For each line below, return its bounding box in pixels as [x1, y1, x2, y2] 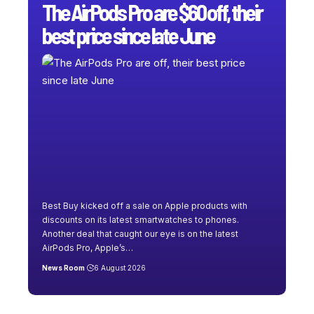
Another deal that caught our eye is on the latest [42, 228, 238, 239]
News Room [42, 263, 85, 272]
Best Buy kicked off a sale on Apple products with [42, 200, 247, 211]
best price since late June [42, 21, 214, 48]
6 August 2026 [93, 263, 146, 272]
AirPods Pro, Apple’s [42, 242, 125, 253]
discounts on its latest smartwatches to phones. [42, 214, 239, 225]
